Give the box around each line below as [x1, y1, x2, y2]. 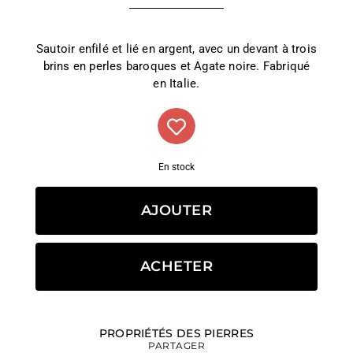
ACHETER [139, 258, 214, 275]
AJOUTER [140, 202, 213, 219]
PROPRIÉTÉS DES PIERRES [98, 326, 255, 340]
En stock [158, 162, 195, 173]
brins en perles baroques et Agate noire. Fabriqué [43, 59, 310, 73]
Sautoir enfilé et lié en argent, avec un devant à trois [35, 42, 317, 56]
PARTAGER [148, 340, 205, 351]
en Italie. [153, 76, 200, 91]
